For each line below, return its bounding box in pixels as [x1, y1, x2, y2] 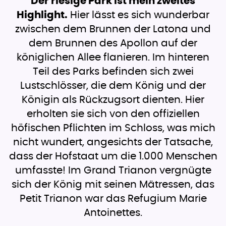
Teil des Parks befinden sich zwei [32, 67, 194, 77]
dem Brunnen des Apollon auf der [29, 38, 197, 49]
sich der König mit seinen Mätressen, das [12, 180, 214, 190]
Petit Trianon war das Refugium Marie [19, 194, 207, 204]
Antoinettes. [84, 208, 142, 218]
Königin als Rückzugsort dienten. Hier [22, 95, 204, 105]
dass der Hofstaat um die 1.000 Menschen [9, 151, 217, 162]
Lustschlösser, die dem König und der [20, 81, 206, 91]
